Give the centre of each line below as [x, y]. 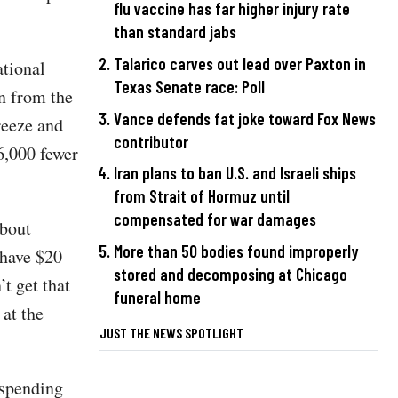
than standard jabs [175, 32]
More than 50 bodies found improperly [236, 251]
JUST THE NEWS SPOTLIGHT [171, 332]
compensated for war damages [215, 219]
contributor [151, 141]
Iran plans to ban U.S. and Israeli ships [235, 173]
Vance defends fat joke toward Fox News [245, 118]
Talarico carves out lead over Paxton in [240, 64]
